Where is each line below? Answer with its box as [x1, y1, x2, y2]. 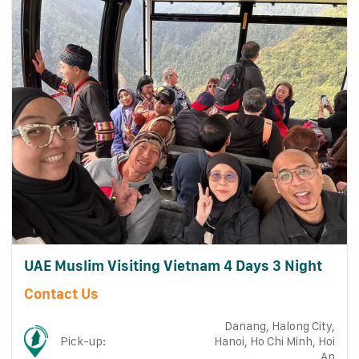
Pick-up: [60, 333, 107, 349]
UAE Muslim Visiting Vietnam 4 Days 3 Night [23, 257, 322, 275]
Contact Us [23, 284, 99, 302]
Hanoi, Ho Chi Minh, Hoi [213, 333, 335, 349]
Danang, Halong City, [224, 318, 335, 333]
